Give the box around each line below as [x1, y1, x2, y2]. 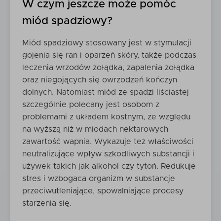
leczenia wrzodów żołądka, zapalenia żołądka [22, 64, 194, 72]
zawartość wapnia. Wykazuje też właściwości [22, 138, 193, 146]
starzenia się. [22, 199, 72, 207]
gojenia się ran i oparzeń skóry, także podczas [22, 51, 196, 59]
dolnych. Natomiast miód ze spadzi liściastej [22, 88, 189, 96]
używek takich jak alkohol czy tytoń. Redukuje [22, 162, 196, 170]
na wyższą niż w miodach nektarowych [22, 125, 168, 133]
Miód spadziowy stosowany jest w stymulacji [22, 39, 191, 47]
